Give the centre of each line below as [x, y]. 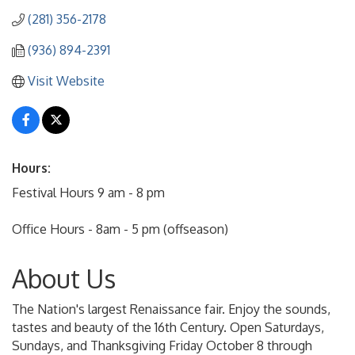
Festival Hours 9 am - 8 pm [88, 193]
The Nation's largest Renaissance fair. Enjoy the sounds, [171, 309]
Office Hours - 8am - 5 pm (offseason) [120, 229]
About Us [64, 279]
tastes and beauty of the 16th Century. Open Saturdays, [168, 328]
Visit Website [66, 81]
